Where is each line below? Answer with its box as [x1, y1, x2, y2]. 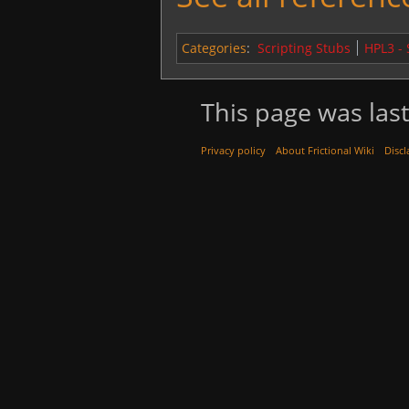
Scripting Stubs [257, 38, 351, 57]
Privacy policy [201, 142, 266, 157]
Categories [182, 38, 246, 57]
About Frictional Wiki [276, 142, 375, 157]
